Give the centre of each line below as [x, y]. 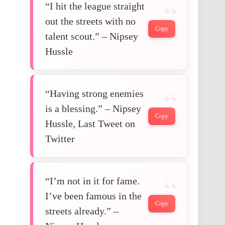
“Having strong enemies [94, 94]
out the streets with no [90, 21]
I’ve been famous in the [93, 196]
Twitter [60, 139]
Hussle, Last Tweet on [90, 124]
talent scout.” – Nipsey [92, 36]
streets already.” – [82, 211]
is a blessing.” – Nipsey [93, 109]
